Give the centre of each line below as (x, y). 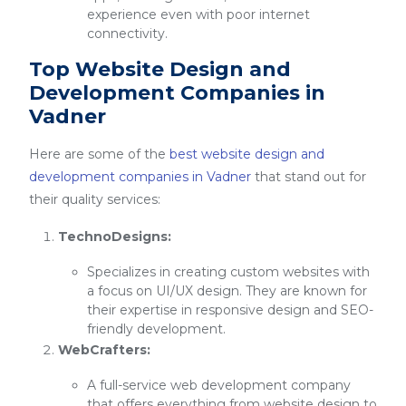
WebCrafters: (104, 350)
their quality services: (95, 199)
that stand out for (309, 177)
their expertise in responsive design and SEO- (230, 310)
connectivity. (127, 34)
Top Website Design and (160, 69)
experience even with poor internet (198, 14)
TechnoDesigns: (115, 237)
